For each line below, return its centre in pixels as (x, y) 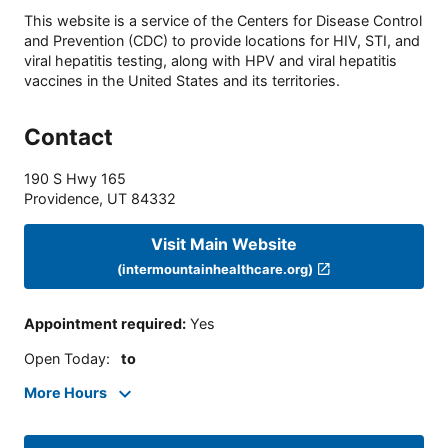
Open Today (65, 358)
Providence (61, 199)
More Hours (65, 393)
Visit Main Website (224, 243)
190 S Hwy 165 (75, 179)
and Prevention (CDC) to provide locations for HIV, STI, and (222, 41)
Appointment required (103, 324)
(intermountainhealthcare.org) (215, 268)
